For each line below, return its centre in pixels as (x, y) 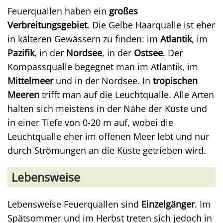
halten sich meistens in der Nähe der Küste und (107, 108)
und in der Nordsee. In (103, 80)
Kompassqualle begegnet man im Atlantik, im (103, 66)
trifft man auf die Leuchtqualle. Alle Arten (127, 94)
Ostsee (148, 53)
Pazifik (21, 53)
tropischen (175, 80)
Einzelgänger (168, 204)
